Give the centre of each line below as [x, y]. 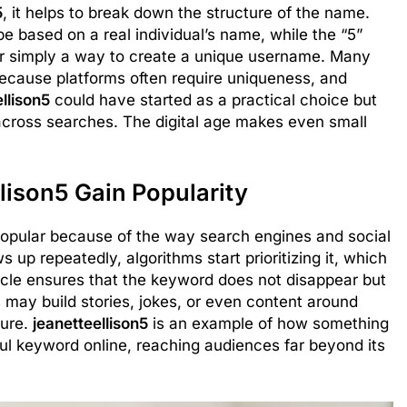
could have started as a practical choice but [213, 100]
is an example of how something [268, 324]
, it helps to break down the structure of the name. [186, 13]
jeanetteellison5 [90, 324]
